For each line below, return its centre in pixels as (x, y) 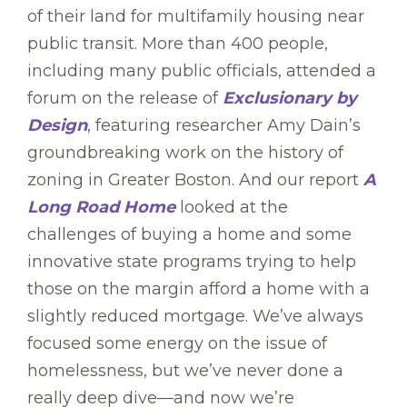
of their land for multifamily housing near (196, 17)
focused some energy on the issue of (177, 344)
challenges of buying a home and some (189, 235)
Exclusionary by (290, 99)
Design (57, 126)
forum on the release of (125, 99)
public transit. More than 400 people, (178, 44)
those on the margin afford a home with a (199, 289)
